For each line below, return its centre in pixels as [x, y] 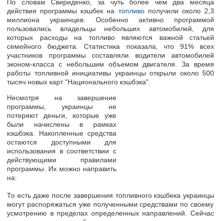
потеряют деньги [36, 116]
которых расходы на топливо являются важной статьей [110, 37]
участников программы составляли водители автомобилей [110, 55]
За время [198, 64]
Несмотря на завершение [62, 98]
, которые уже [91, 116]
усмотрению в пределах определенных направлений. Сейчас [110, 213]
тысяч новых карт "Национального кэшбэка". [79, 82]
